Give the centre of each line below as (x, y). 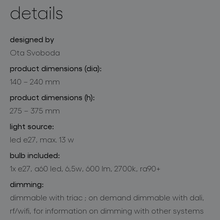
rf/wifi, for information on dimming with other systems (107, 210)
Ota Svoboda (35, 52)
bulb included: (35, 155)
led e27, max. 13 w (42, 139)
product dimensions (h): (52, 97)
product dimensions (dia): (56, 68)
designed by (32, 39)
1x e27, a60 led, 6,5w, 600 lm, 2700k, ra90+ (85, 168)
